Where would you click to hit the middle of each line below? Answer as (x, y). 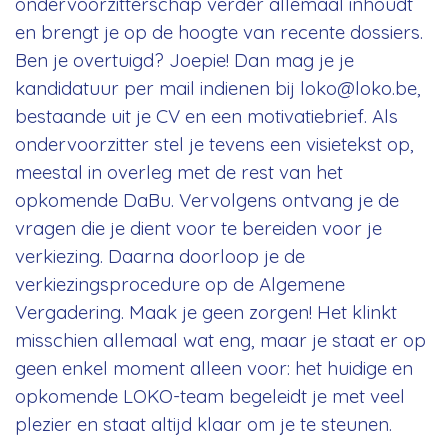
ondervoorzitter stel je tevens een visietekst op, (214, 143)
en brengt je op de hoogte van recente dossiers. (219, 31)
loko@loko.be (358, 87)
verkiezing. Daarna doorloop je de (160, 255)
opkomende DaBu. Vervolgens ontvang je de (207, 199)
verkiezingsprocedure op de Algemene (180, 283)
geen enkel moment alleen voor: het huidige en (214, 367)
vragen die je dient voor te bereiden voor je (198, 227)
